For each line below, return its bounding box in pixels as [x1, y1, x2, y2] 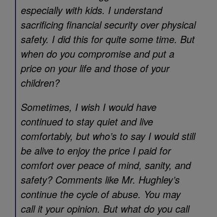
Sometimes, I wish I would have [21, 100, 156, 114]
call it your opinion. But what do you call [21, 201, 189, 216]
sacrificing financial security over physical [21, 17, 196, 31]
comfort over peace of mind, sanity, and [21, 158, 191, 172]
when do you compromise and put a [21, 46, 174, 61]
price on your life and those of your [21, 61, 170, 75]
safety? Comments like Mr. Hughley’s [21, 172, 180, 186]
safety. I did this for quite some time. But [21, 32, 195, 46]
